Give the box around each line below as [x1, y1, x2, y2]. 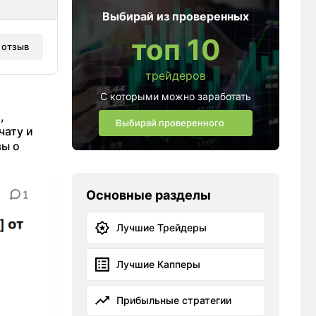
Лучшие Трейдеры [116, 221, 207, 233]
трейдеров [145, 68, 206, 83]
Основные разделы [86, 188, 211, 202]
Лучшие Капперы [116, 258, 200, 270]
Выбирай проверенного [115, 117, 224, 128]
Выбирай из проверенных [102, 9, 249, 23]
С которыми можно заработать [100, 90, 251, 102]
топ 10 [130, 32, 221, 67]
